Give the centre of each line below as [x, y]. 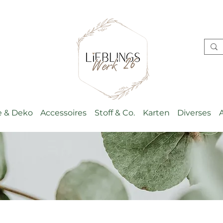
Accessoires [64, 113]
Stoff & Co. [114, 113]
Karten [156, 113]
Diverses [194, 113]
